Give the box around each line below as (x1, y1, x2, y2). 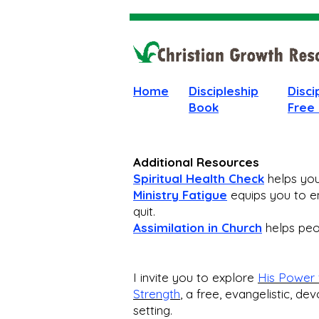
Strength (133, 286, 180, 302)
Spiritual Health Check (133, 171, 264, 187)
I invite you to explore (133, 270, 258, 286)
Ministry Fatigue (133, 187, 227, 203)
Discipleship (189, 83, 258, 99)
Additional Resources (133, 155, 259, 170)
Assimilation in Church (133, 220, 262, 236)
